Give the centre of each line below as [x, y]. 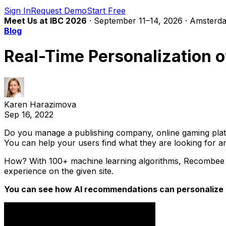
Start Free [106, 11]
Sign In [17, 11]
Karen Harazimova [40, 104]
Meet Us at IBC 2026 [45, 21]
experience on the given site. [59, 171]
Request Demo [59, 11]
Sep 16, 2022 [29, 114]
